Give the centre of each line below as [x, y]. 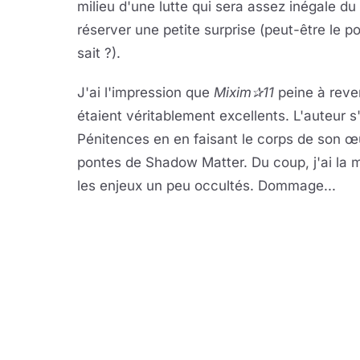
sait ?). [99, 53]
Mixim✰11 [244, 92]
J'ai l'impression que [145, 92]
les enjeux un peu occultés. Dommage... [207, 186]
